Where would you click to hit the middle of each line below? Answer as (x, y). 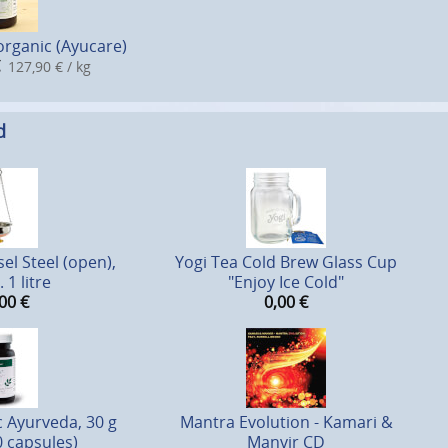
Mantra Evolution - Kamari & (286, 422)
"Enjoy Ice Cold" (286, 282)
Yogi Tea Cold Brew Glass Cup (286, 262)
